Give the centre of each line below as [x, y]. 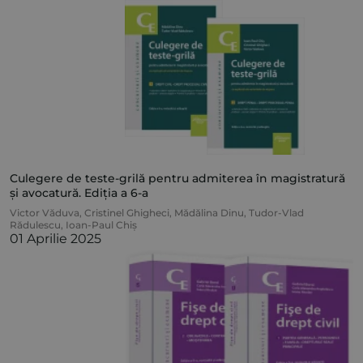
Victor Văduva [45, 213]
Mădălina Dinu [209, 213]
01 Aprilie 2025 [56, 239]
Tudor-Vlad [276, 213]
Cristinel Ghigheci [127, 213]
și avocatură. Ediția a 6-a [79, 193]
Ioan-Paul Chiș [101, 225]
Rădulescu [35, 225]
